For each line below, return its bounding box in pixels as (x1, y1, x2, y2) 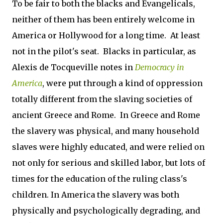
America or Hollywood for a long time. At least (12, 30, 200, 40)
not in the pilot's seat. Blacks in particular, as (12, 46, 196, 56)
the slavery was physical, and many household (12, 126, 199, 136)
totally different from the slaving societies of (12, 94, 192, 104)
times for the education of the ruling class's (12, 174, 187, 184)
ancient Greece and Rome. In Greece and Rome (12, 110, 200, 120)
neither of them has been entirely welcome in (12, 14, 195, 24)
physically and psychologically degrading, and (12, 206, 200, 216)
